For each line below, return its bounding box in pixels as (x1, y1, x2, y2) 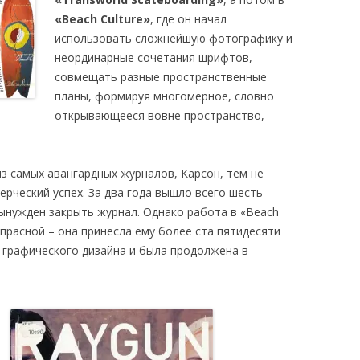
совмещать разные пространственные (55, 69, 267, 84)
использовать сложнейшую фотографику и (55, 31, 292, 46)
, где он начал (150, 11, 227, 27)
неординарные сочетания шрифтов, (55, 50, 252, 65)
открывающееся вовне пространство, (55, 108, 264, 123)
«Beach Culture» (55, 11, 150, 27)
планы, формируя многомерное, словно (55, 88, 274, 104)
